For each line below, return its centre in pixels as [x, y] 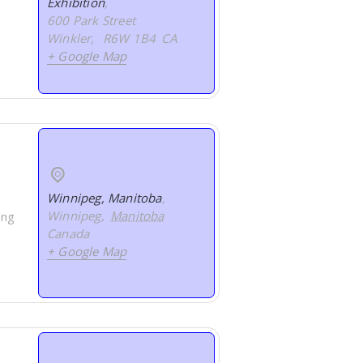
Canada [68, 234]
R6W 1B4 [129, 38]
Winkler [69, 38]
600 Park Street [92, 21]
